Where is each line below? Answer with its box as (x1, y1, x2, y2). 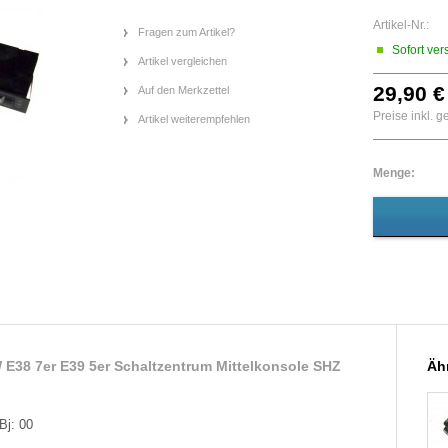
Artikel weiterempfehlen (138, 113, 250, 125)
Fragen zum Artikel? (138, 26, 235, 38)
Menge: (373, 166, 415, 180)
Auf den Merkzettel (138, 84, 229, 96)
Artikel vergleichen (138, 55, 227, 67)
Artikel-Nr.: (373, 18, 429, 32)
